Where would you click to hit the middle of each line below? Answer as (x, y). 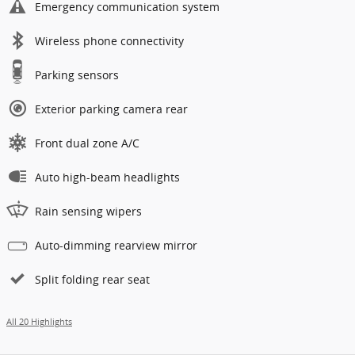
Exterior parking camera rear (111, 109)
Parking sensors (77, 74)
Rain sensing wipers (88, 211)
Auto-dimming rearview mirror (116, 245)
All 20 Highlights (39, 321)
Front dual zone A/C (87, 143)
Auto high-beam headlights (107, 177)
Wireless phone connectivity (109, 40)
